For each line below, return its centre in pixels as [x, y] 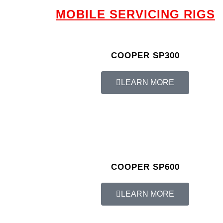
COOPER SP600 [145, 167]
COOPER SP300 [145, 56]
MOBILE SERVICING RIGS [135, 14]
